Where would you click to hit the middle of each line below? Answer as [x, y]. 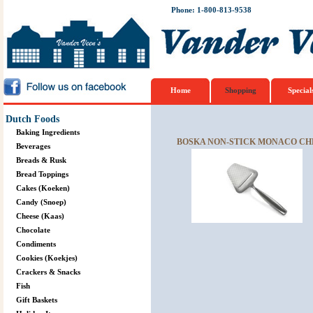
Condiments [36, 244]
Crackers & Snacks [48, 272]
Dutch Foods [32, 119]
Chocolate [33, 230]
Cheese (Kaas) [40, 216]
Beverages [33, 146]
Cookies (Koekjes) [46, 258]
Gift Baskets [36, 300]
